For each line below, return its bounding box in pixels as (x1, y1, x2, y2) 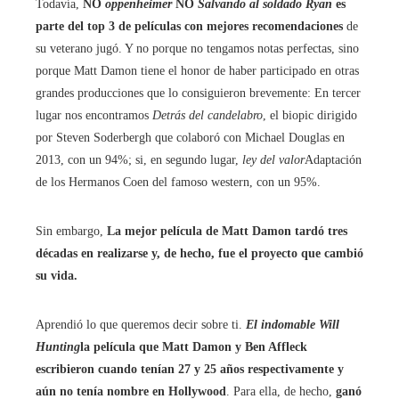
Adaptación (305, 153, 362, 167)
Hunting (36, 340, 80, 354)
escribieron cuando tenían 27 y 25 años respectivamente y (36, 362, 344, 376)
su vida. (36, 269, 77, 282)
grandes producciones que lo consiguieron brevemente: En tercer (36, 86, 361, 100)
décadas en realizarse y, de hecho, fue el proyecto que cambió (36, 247, 363, 260)
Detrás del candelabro (152, 109, 263, 122)
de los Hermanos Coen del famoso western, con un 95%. (36, 175, 321, 189)
